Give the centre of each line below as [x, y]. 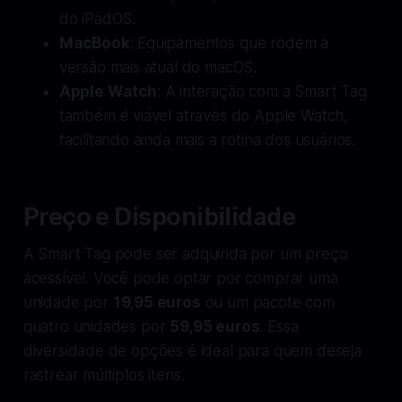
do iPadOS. [97, 18]
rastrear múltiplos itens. [104, 375]
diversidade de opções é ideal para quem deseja [192, 350]
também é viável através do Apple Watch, [204, 115]
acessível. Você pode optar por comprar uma [180, 278]
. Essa [279, 326]
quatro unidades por [96, 326]
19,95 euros [157, 302]
